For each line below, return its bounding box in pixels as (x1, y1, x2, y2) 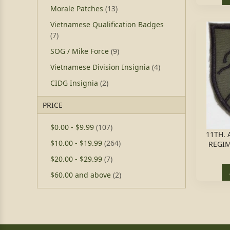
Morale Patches (50, 4, 105, 13)
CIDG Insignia (50, 78, 100, 88)
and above (73, 170, 113, 180)
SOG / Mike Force (50, 46, 111, 56)
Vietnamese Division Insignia (50, 62, 152, 72)
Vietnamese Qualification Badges (50, 20, 164, 29)
